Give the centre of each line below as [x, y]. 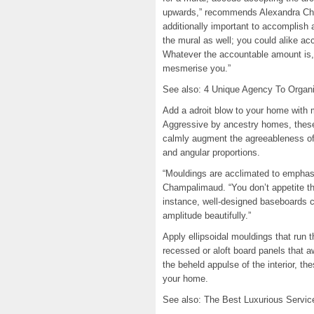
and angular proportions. [211, 152]
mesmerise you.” [197, 68]
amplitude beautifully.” [207, 216]
